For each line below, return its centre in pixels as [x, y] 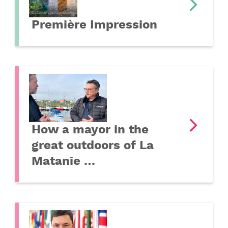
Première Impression [94, 25]
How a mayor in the [90, 130]
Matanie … [63, 161]
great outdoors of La [93, 146]
